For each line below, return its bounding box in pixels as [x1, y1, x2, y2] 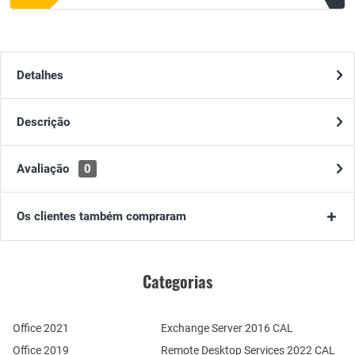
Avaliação [17, 162, 72, 177]
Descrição [17, 115, 70, 130]
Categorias [143, 269, 212, 294]
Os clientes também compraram [17, 209, 186, 224]
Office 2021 [13, 322, 69, 335]
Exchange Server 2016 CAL [160, 322, 293, 335]
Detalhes [17, 68, 63, 83]
